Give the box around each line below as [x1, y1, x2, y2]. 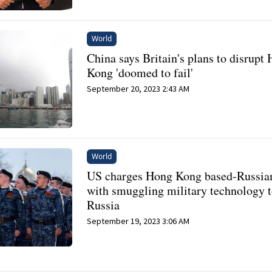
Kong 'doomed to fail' [87, 64, 194, 81]
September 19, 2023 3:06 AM [87, 216, 190, 227]
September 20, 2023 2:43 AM [87, 83, 190, 95]
